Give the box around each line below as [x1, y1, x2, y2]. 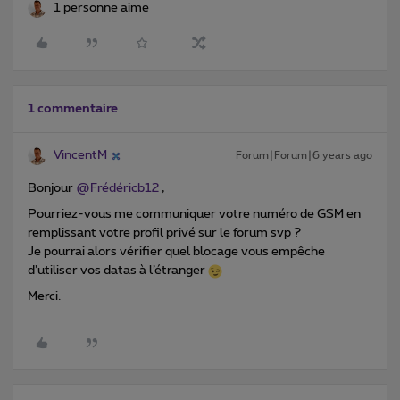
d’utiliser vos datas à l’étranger [28, 264, 208, 278]
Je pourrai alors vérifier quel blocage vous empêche [28, 246, 325, 259]
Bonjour [28, 182, 76, 196]
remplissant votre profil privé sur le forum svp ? [28, 227, 304, 240]
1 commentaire [28, 103, 118, 116]
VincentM [54, 149, 107, 162]
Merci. [28, 290, 61, 304]
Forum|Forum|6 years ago [236, 150, 372, 162]
